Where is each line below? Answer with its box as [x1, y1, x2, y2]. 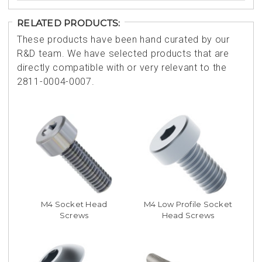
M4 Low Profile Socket [143, 199, 233, 209]
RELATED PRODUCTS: [17, 17, 120, 29]
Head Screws [161, 211, 215, 220]
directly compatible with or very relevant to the [17, 61, 227, 73]
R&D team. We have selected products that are [17, 47, 229, 59]
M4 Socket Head [40, 199, 108, 209]
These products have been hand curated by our [17, 33, 230, 45]
